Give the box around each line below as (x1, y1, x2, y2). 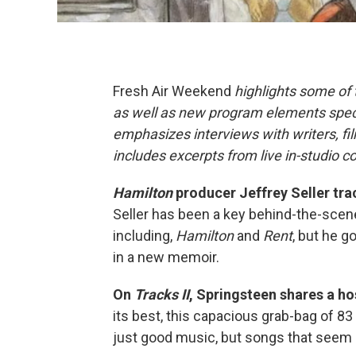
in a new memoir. (113, 249, 219, 265)
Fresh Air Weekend (113, 83, 234, 99)
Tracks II (134, 286, 189, 303)
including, (113, 227, 176, 244)
